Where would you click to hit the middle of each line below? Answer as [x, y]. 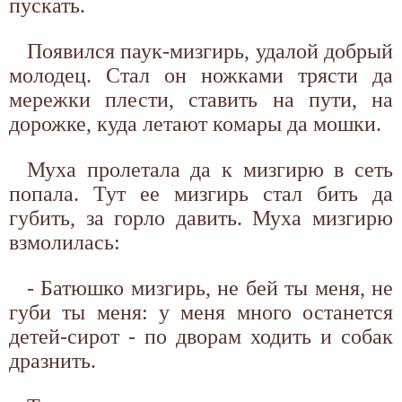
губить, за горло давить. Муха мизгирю [201, 218]
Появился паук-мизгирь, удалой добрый [210, 51]
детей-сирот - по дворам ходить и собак [201, 336]
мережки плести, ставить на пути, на [201, 99]
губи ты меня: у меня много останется [201, 312]
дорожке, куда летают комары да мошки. [195, 123]
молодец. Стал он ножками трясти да [201, 75]
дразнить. [52, 360]
